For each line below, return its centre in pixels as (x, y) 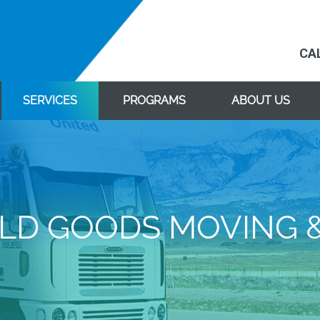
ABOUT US (261, 100)
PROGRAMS (154, 100)
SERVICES (50, 100)
